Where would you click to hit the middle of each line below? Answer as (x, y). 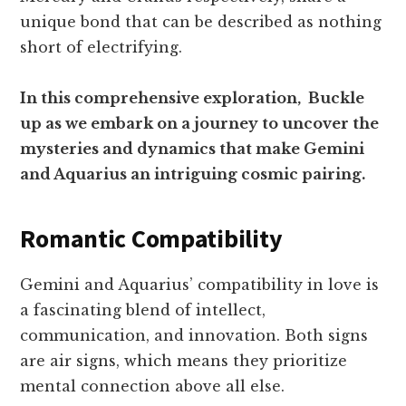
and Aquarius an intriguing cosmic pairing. (193, 174)
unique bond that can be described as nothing (201, 22)
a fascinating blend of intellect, (143, 310)
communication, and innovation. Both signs (194, 336)
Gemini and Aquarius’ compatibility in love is (200, 285)
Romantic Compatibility (151, 239)
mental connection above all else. (153, 387)
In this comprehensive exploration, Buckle (193, 98)
